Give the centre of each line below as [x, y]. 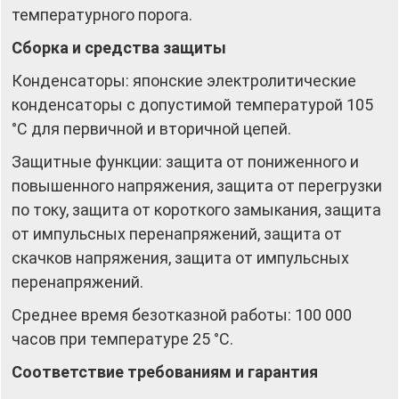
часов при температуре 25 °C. [122, 338]
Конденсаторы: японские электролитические [184, 80]
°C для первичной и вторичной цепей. [151, 128]
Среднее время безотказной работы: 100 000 [182, 314]
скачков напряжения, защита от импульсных [180, 257]
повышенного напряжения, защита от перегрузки [197, 185]
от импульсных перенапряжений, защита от [177, 233]
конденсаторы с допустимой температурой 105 [192, 104]
